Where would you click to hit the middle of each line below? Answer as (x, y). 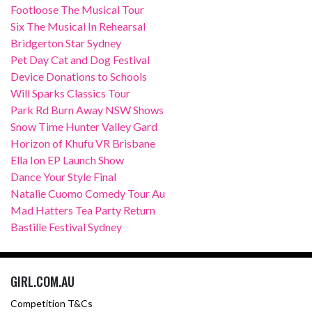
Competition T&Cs (52, 303)
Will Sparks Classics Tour (70, 93)
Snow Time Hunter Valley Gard (84, 126)
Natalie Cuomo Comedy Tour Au (88, 193)
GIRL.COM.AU (42, 281)
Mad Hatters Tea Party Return (83, 210)
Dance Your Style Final (63, 176)
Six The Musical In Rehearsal (78, 26)
